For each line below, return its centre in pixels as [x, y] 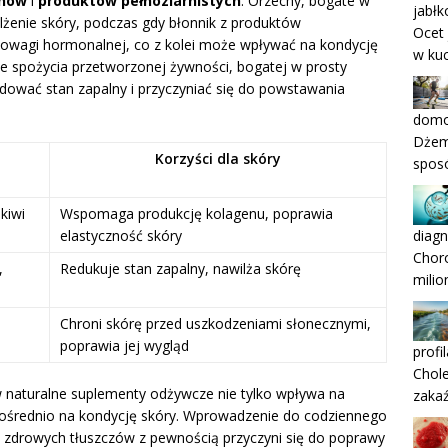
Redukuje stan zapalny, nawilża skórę [180, 269]
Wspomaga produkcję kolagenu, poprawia [196, 214]
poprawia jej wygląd [124, 346]
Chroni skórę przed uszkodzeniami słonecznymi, [215, 324]
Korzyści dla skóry [218, 159]
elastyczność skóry [121, 236]
